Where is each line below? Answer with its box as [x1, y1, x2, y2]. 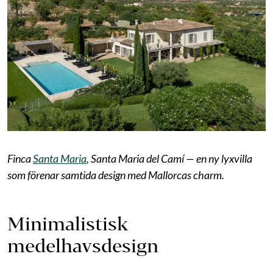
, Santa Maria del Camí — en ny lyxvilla [87, 151, 252, 165]
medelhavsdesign [7, 235, 158, 256]
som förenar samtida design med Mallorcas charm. [7, 168, 224, 182]
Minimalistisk [7, 213, 128, 234]
